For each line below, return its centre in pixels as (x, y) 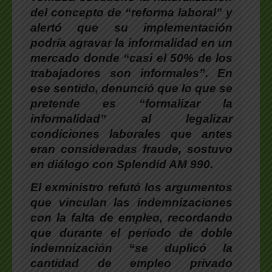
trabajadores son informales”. (119, 73)
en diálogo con (73, 164)
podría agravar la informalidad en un (131, 42)
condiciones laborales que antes (131, 134)
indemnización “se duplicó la (131, 248)
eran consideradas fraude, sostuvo (131, 149)
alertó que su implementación (131, 27)
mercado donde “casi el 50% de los (131, 58)
